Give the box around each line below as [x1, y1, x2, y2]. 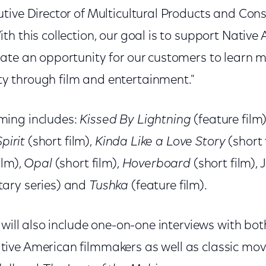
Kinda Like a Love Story [94, 136, 226, 148]
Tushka [89, 180, 129, 192]
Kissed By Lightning [80, 114, 191, 126]
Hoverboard [122, 158, 191, 170]
